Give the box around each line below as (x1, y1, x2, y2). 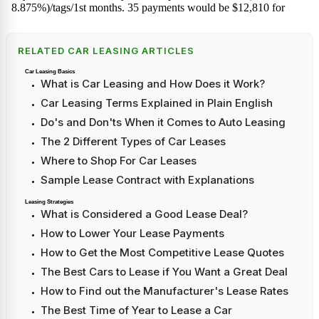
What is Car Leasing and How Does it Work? (41, 77, 265, 91)
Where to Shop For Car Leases (41, 154, 197, 168)
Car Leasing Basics (25, 68, 75, 75)
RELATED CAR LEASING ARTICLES (18, 45, 195, 57)
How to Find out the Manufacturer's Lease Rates (41, 284, 288, 298)
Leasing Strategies (25, 199, 73, 206)
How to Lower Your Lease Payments (41, 226, 224, 241)
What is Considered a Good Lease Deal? (41, 207, 248, 221)
